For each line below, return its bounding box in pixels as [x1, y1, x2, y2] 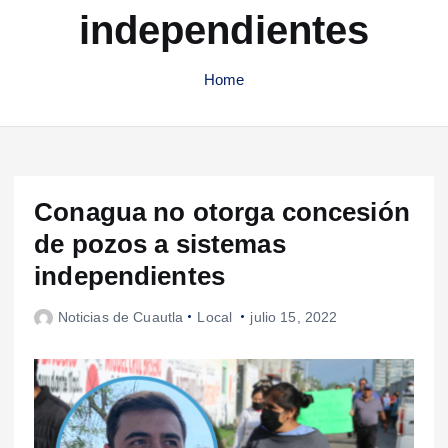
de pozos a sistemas [34, 228, 286, 259]
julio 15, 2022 [250, 308, 338, 325]
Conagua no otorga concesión [34, 196, 410, 227]
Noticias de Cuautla [57, 308, 184, 325]
